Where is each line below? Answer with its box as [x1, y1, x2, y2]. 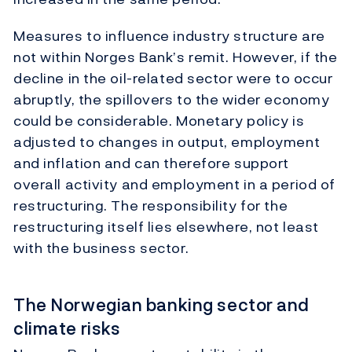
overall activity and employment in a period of [13, 174, 335, 196]
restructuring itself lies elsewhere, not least [13, 216, 319, 238]
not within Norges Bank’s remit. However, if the [13, 46, 338, 68]
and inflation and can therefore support [13, 152, 289, 174]
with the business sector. [13, 237, 189, 259]
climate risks [13, 316, 121, 342]
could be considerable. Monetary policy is [13, 110, 305, 132]
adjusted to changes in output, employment [13, 131, 321, 153]
